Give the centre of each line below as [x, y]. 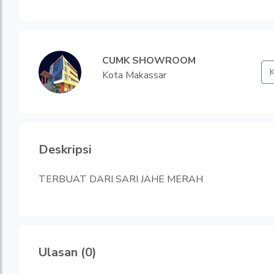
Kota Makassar [134, 75]
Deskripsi [65, 150]
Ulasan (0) [68, 252]
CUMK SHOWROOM [149, 61]
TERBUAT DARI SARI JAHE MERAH [121, 179]
